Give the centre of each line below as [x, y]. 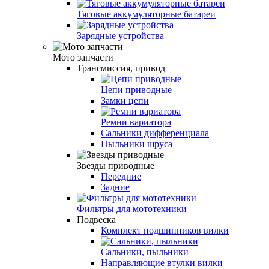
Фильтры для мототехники [132, 208]
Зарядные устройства [120, 35]
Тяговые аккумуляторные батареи [146, 14]
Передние [121, 176]
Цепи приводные [136, 89]
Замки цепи [125, 100]
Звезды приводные [116, 165]
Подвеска [96, 219]
